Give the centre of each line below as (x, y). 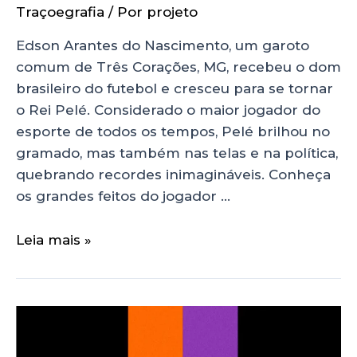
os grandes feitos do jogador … (123, 196)
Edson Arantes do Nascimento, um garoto (163, 46)
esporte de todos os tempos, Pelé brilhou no (173, 132)
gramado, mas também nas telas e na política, (177, 153)
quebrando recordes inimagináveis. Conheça (173, 175)
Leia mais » (54, 239)
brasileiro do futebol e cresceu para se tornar (175, 89)
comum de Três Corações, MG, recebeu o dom (178, 67)
